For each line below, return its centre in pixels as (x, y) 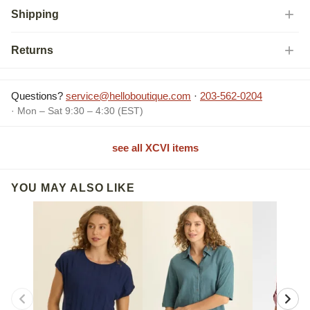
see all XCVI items (155, 148)
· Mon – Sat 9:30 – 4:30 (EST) (77, 111)
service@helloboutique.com (128, 96)
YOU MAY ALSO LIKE (73, 188)
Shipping (35, 14)
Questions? (38, 96)
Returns (32, 50)
